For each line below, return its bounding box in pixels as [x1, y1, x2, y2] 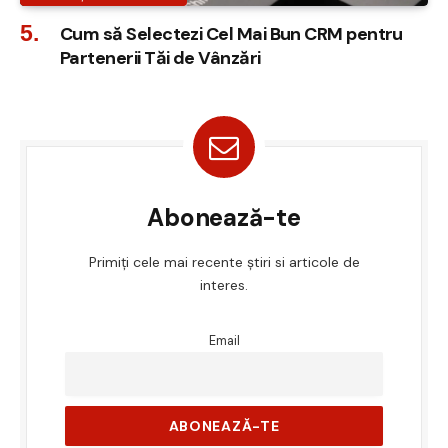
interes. [200, 275, 248, 294]
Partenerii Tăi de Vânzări [60, 45, 261, 70]
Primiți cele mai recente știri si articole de [88, 252, 360, 271]
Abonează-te [147, 201, 301, 233]
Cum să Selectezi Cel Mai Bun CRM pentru [60, 21, 403, 46]
